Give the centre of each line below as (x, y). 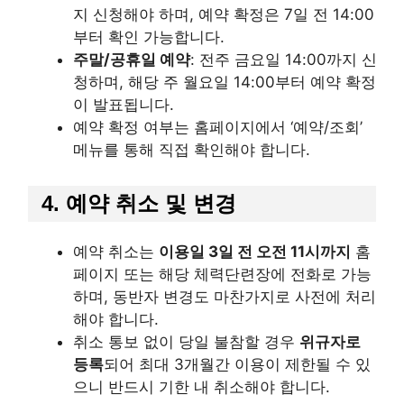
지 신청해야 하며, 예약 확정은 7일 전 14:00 (224, 14)
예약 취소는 (116, 251)
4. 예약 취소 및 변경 (139, 203)
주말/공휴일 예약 (132, 60)
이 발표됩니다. (124, 105)
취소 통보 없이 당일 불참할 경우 (186, 341)
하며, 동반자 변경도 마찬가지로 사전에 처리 (225, 296)
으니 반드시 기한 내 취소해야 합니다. (202, 386)
